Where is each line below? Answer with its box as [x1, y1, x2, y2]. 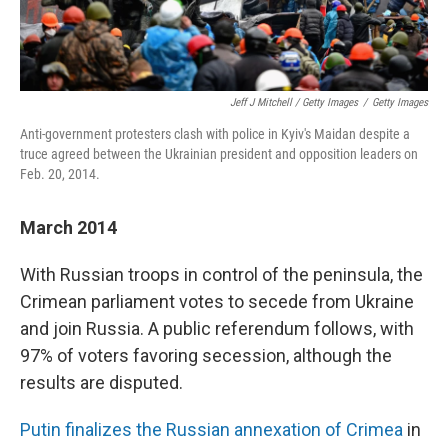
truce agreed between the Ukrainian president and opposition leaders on [20, 145, 418, 162]
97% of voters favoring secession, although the [20, 344, 392, 366]
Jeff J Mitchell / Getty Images [230, 95, 358, 109]
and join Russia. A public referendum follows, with [20, 317, 414, 339]
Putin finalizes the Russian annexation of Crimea [20, 418, 403, 440]
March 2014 [20, 216, 117, 238]
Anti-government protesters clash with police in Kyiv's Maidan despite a [20, 125, 410, 142]
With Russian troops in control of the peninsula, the [20, 263, 423, 285]
